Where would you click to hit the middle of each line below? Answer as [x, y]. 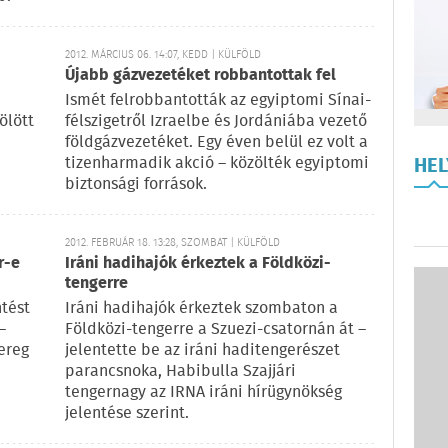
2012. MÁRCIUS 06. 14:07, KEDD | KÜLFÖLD [163, 55]
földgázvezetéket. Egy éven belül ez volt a [216, 142]
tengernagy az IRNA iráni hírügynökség [203, 392]
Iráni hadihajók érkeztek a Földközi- [198, 263]
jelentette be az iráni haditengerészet [202, 350]
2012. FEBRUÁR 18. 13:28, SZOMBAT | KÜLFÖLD [172, 243]
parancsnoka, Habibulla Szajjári [180, 371]
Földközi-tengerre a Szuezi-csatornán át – [215, 329]
